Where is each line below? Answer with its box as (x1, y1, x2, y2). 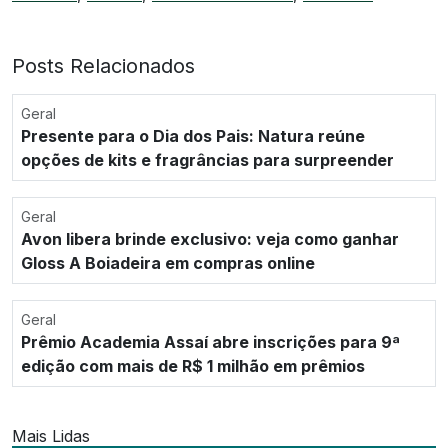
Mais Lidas (12, 425, 90, 446)
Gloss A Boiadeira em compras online (21, 252, 315, 273)
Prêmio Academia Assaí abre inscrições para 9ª (21, 331, 400, 352)
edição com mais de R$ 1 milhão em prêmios (21, 355, 365, 376)
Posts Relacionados (12, 53, 195, 78)
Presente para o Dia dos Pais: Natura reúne (21, 125, 365, 146)
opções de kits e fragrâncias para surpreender (21, 149, 394, 170)
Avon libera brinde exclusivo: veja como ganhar (21, 228, 399, 249)
